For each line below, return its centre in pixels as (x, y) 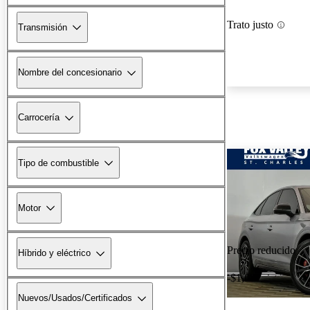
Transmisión (43, 27)
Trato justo (250, 25)
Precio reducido (261, 250)
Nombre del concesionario (70, 73)
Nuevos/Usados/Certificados (75, 298)
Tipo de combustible (58, 163)
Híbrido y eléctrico (54, 253)
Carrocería (39, 118)
